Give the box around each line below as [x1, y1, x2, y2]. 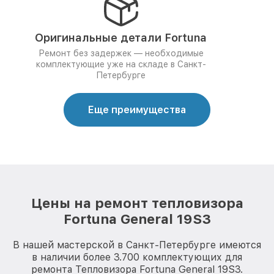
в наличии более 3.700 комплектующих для [32, 251, 242, 263]
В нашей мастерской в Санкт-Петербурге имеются [13, 239, 261, 251]
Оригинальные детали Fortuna [35, 31, 207, 44]
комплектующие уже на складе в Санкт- [35, 59, 206, 69]
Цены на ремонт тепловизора [31, 195, 243, 211]
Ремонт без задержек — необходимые [38, 48, 204, 58]
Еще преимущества [88, 104, 186, 116]
